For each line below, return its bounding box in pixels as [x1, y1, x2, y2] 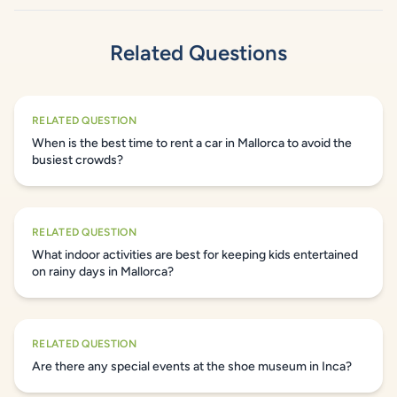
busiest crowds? [32, 152, 123, 167]
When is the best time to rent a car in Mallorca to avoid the [32, 136, 352, 151]
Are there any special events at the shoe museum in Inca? [32, 359, 352, 374]
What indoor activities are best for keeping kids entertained [32, 247, 358, 262]
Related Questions [110, 40, 287, 66]
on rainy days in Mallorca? [32, 264, 174, 279]
